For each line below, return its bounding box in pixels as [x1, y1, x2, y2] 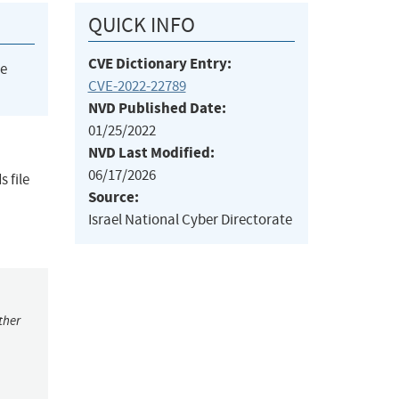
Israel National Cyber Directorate [87, 210, 292, 230]
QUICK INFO [87, 12, 195, 39]
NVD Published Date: [87, 98, 226, 119]
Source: [87, 187, 139, 208]
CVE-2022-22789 [87, 77, 186, 96]
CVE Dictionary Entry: [87, 53, 232, 75]
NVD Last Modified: [87, 142, 215, 164]
